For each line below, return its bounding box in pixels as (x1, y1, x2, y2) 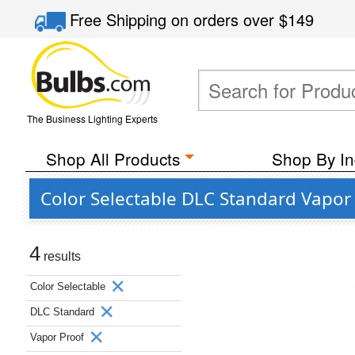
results (40, 250, 81, 263)
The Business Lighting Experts (26, 112, 158, 125)
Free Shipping (70, 8, 172, 31)
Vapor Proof (30, 331, 87, 343)
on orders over (171, 8, 280, 31)
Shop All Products (45, 147, 180, 170)
